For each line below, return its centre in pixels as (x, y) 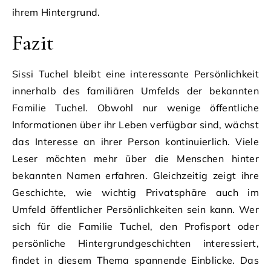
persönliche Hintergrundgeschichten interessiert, (135, 243)
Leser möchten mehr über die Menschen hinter (135, 158)
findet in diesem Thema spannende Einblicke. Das (135, 260)
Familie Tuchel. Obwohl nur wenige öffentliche (135, 107)
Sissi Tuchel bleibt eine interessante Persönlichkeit (135, 73)
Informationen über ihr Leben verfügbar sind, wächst (135, 124)
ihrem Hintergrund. (56, 12)
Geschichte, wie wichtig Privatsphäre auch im (135, 192)
